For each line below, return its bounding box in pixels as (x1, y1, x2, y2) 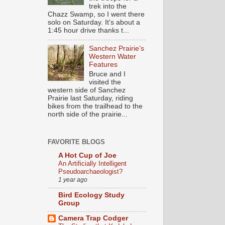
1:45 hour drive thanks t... (47, 27, 129, 35)
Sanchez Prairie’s (88, 44, 144, 52)
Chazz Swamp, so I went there (47, 11, 145, 19)
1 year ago (58, 176, 87, 183)
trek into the (88, 3, 127, 11)
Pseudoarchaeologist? (58, 167, 123, 175)
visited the (88, 78, 121, 86)
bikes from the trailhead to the (47, 102, 143, 110)
